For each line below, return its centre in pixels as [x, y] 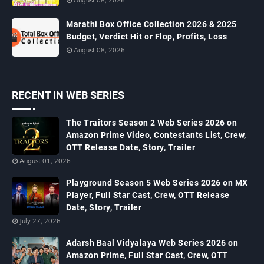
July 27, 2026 [40, 221]
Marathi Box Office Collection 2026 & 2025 [151, 24]
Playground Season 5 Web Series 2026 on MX [157, 183]
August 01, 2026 [45, 161]
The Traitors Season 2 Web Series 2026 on [151, 123]
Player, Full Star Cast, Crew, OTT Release [148, 195]
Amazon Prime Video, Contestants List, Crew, [156, 135]
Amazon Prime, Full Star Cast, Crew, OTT [147, 255]
